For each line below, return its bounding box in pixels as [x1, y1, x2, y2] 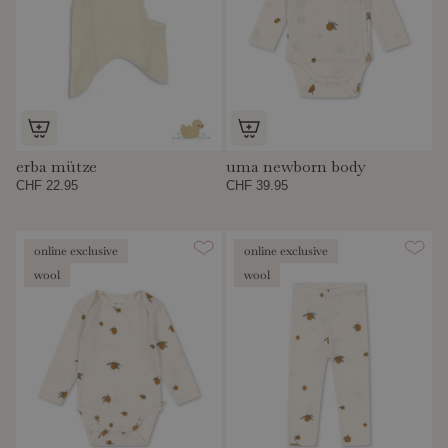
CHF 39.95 [226, 177, 289, 193]
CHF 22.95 [16, 177, 78, 193]
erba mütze [16, 155, 97, 177]
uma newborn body [226, 155, 366, 177]
